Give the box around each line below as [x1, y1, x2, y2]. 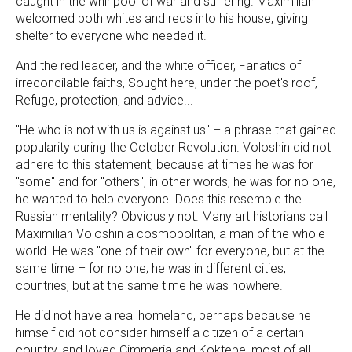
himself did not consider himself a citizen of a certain [16, 324, 304, 340]
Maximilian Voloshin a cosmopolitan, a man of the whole [16, 225, 325, 241]
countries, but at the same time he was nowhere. [16, 277, 283, 293]
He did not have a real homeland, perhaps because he [16, 307, 311, 323]
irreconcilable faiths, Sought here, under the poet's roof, [16, 75, 317, 90]
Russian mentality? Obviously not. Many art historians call [16, 208, 328, 224]
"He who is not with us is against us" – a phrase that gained [16, 122, 336, 137]
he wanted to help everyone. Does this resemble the [16, 191, 302, 207]
